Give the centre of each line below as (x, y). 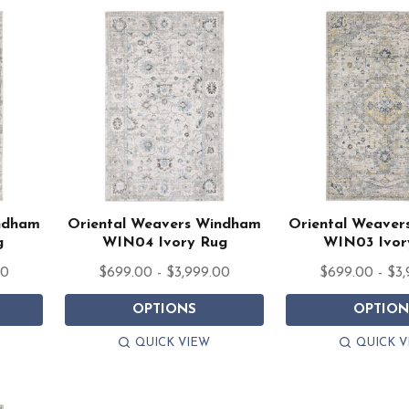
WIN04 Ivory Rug (164, 243)
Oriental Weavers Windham (165, 225)
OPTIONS (165, 310)
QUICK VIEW (173, 343)
